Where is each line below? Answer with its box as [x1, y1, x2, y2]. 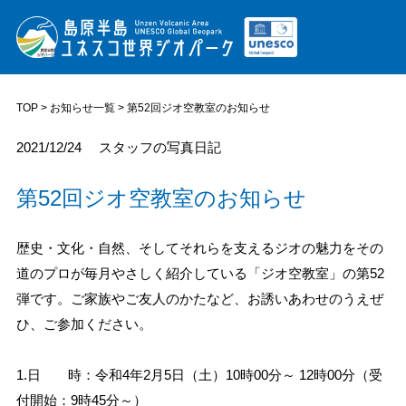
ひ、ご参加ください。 [15, 316, 152, 333]
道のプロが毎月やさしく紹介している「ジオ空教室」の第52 [15, 266, 384, 282]
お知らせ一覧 [49, 101, 115, 115]
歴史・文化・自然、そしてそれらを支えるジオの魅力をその [15, 240, 383, 256]
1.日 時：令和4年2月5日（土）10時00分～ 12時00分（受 [15, 367, 382, 383]
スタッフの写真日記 [99, 140, 222, 156]
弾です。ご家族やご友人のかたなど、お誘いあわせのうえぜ [15, 291, 383, 307]
